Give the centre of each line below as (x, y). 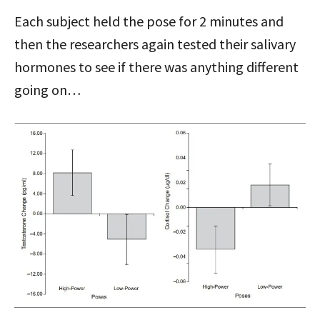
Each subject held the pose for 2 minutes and (149, 21)
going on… (47, 90)
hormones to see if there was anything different (156, 67)
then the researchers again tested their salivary (155, 44)
